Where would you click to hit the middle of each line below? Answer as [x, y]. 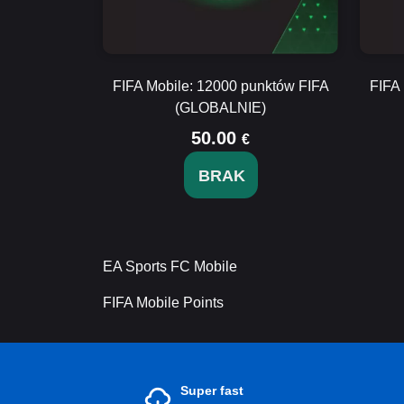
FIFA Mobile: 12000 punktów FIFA [220, 86]
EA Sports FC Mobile [170, 266]
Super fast [212, 390]
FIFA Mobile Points [163, 303]
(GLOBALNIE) [220, 108]
